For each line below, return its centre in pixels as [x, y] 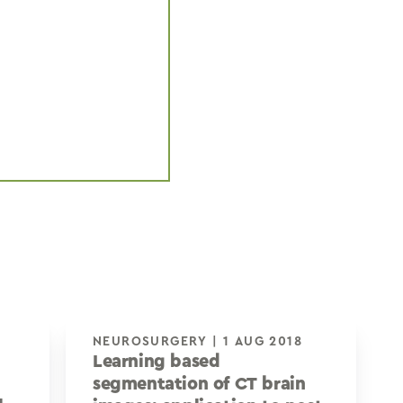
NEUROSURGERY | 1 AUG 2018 [262, 342]
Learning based [156, 362]
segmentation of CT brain [199, 384]
